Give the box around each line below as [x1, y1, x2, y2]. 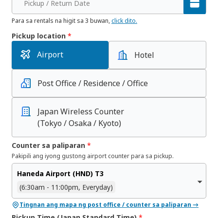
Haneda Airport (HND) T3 [17, 169, 104, 178]
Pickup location [12, 31, 68, 40]
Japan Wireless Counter [37, 106, 124, 117]
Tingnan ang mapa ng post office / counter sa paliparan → [19, 200, 199, 209]
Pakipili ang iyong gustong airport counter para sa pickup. [12, 152, 174, 160]
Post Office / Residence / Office [37, 78, 148, 89]
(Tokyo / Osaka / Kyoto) [37, 118, 121, 128]
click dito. [111, 17, 137, 25]
